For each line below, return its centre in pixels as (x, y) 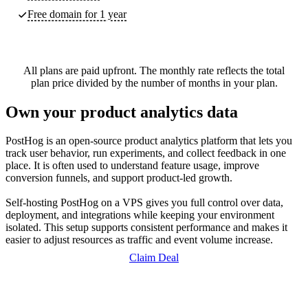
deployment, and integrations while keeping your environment (140, 215)
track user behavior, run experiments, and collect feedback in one (146, 153)
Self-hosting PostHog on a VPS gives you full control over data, (144, 203)
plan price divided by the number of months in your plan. (154, 82)
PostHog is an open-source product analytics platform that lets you (149, 141)
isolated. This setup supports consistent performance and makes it (146, 228)
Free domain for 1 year (77, 14)
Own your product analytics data (122, 112)
